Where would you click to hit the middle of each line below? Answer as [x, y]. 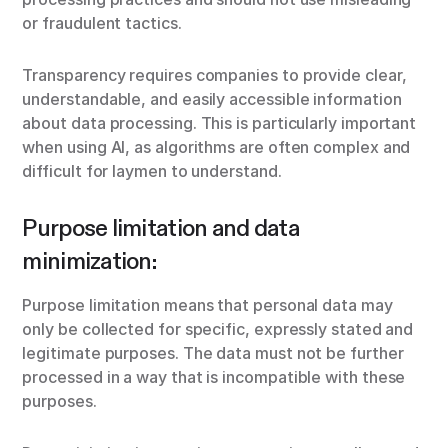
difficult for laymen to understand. [152, 171]
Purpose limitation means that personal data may [207, 305]
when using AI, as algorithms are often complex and [216, 147]
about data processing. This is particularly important [219, 123]
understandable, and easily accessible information [212, 99]
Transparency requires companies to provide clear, [214, 75]
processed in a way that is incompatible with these [214, 377]
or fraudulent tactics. [102, 23]
